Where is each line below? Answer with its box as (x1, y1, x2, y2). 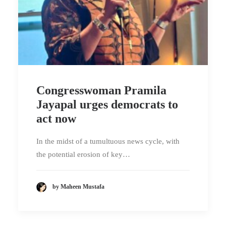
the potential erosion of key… (36, 150, 130, 159)
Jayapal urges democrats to (36, 98, 178, 111)
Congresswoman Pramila (36, 84, 166, 97)
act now (36, 112, 79, 126)
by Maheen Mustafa (52, 183, 104, 191)
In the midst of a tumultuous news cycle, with (36, 137, 180, 146)
